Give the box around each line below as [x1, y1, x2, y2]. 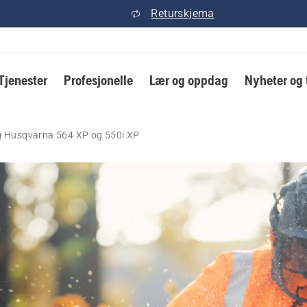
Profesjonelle [63, 72, 133, 88]
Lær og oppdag [149, 72, 228, 88]
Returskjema [151, 7, 214, 20]
